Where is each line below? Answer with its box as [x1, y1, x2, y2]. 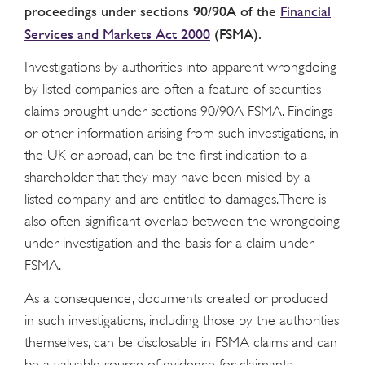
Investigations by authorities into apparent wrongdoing [24, 59, 336, 76]
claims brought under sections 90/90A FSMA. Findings [24, 103, 332, 120]
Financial [280, 2, 331, 20]
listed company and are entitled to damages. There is [24, 191, 326, 208]
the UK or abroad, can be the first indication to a [24, 147, 307, 164]
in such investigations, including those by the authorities [24, 311, 339, 328]
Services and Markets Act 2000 [24, 24, 210, 42]
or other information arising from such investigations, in [24, 125, 339, 142]
